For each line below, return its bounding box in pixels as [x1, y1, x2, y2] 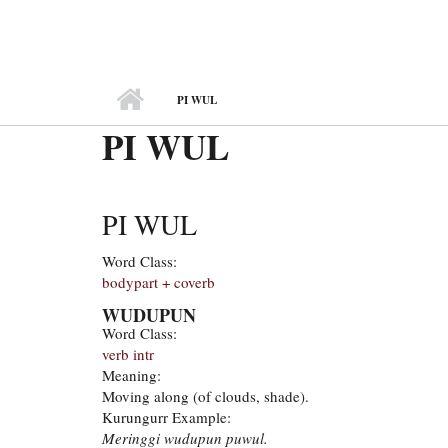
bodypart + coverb [102, 271, 215, 292]
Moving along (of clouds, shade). [102, 385, 309, 406]
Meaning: [102, 364, 161, 385]
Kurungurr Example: [102, 406, 231, 427]
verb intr [102, 343, 154, 364]
